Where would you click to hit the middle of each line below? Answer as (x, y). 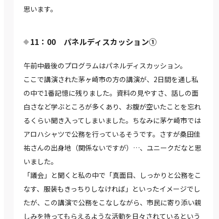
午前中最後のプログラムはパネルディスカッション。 (105, 66)
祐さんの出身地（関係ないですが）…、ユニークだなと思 (112, 148)
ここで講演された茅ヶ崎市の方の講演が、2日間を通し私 (111, 79)
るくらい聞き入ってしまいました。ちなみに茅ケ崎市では (112, 120)
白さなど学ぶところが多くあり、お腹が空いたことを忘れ (112, 107)
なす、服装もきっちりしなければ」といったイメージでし (112, 189)
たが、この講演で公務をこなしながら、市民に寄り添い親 (112, 203)
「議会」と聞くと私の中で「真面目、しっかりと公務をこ (112, 175)
